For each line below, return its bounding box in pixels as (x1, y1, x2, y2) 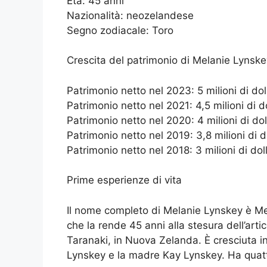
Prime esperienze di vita (67, 174, 182, 187)
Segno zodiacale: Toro (67, 24, 173, 36)
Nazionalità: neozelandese (67, 9, 194, 21)
